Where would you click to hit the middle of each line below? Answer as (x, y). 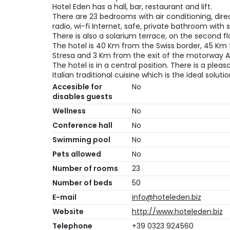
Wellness (69, 111)
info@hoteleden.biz (166, 197)
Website (68, 212)
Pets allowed (77, 154)
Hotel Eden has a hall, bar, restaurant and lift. (132, 7)
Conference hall (82, 126)
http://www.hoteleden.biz (177, 212)
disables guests (82, 97)
